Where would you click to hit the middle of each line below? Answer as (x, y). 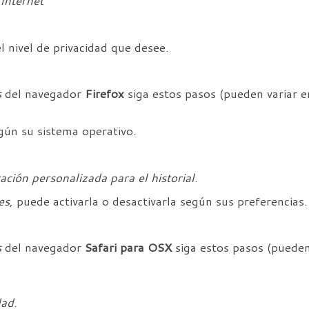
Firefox (104, 94)
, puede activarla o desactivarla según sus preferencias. (159, 201)
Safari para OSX (128, 248)
